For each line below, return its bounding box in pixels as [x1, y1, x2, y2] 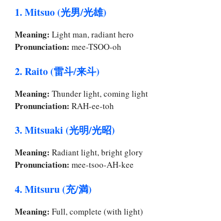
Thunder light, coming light [50, 87, 148, 99]
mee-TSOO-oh [70, 41, 121, 53]
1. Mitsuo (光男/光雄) [15, 5, 107, 20]
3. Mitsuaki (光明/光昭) [15, 123, 115, 138]
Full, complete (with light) [50, 205, 143, 217]
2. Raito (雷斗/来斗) [15, 64, 100, 78]
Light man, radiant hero [50, 29, 134, 40]
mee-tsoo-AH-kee [70, 159, 134, 171]
